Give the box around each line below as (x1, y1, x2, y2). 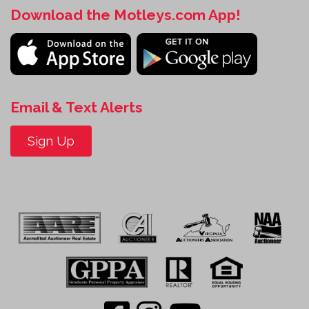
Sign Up (28, 134, 74, 149)
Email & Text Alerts (10, 99, 143, 117)
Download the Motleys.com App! (10, 6, 241, 24)
